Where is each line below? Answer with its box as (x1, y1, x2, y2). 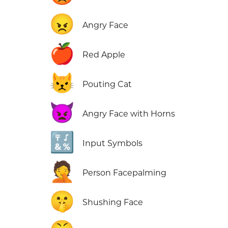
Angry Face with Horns (82, 109, 176, 119)
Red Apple (82, 50, 126, 60)
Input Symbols (82, 138, 143, 149)
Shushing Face (82, 197, 144, 208)
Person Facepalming (82, 168, 167, 178)
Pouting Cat (82, 79, 132, 90)
